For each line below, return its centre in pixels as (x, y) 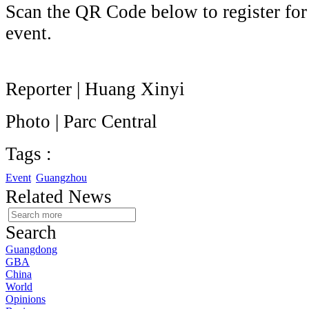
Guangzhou (61, 178)
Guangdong (31, 250)
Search (31, 233)
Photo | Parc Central (81, 122)
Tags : (29, 154)
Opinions (26, 299)
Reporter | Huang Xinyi (95, 89)
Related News (59, 197)
